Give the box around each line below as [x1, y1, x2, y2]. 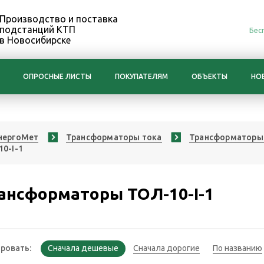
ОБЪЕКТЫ [192, 72, 227, 80]
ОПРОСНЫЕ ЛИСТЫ [23, 72, 91, 80]
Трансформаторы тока [65, 133, 162, 142]
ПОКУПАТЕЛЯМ [115, 72, 168, 80]
